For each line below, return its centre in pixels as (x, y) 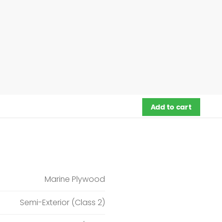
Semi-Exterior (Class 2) (62, 203)
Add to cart (171, 107)
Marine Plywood (75, 179)
